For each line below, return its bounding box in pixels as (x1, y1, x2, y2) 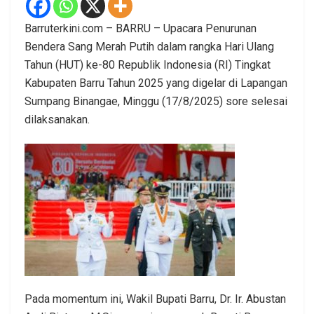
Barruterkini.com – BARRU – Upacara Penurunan (25, 21, 257, 35)
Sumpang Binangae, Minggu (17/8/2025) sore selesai (25, 94, 287, 108)
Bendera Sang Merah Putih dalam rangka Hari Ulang (25, 39, 274, 53)
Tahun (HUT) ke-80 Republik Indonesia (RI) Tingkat (25, 57, 271, 71)
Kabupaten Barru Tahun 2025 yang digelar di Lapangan (25, 76, 287, 90)
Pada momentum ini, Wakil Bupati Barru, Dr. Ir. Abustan (25, 292, 286, 306)
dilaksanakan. (25, 112, 90, 126)
